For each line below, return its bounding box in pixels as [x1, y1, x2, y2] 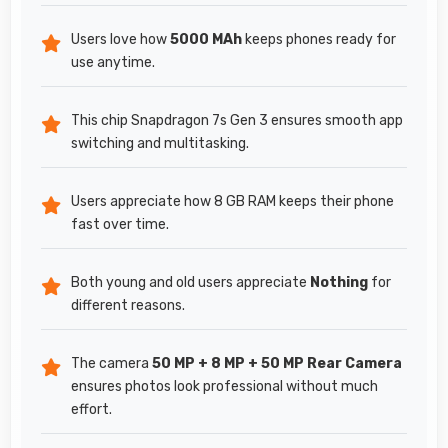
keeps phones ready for [242, 30, 396, 48]
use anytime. [71, 53, 155, 71]
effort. [71, 400, 112, 418]
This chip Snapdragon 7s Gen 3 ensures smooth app [71, 111, 403, 129]
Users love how [71, 30, 170, 48]
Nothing [310, 273, 368, 291]
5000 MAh [170, 30, 242, 48]
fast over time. [71, 215, 169, 233]
